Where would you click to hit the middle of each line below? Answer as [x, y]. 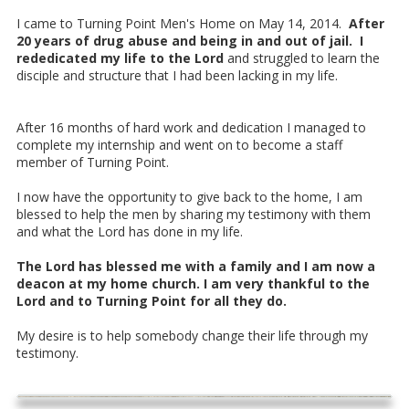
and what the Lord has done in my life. [130, 231]
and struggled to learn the [304, 58]
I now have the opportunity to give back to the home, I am [189, 196]
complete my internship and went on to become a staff [179, 144]
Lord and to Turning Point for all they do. [152, 300]
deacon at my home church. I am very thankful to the [193, 283]
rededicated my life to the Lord [122, 58]
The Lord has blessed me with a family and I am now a [196, 266]
